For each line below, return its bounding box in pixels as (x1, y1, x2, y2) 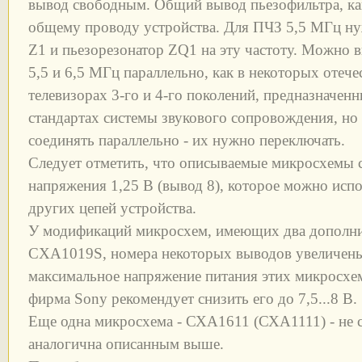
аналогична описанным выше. (28, 335, 224, 352)
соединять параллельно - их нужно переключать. (28, 132, 345, 149)
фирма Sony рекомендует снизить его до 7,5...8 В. (28, 290, 357, 307)
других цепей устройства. (28, 200, 196, 217)
